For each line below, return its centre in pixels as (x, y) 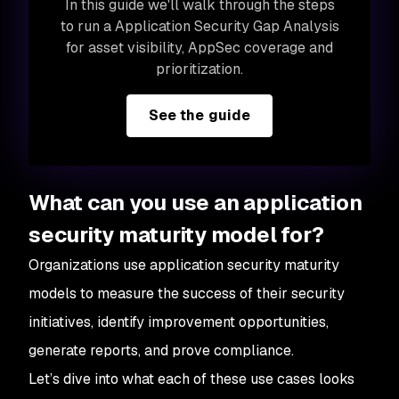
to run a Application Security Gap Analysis (199, 26)
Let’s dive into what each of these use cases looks (191, 379)
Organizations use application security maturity (184, 265)
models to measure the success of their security (187, 293)
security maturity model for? (176, 235)
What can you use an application (195, 203)
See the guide (199, 115)
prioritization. (199, 69)
